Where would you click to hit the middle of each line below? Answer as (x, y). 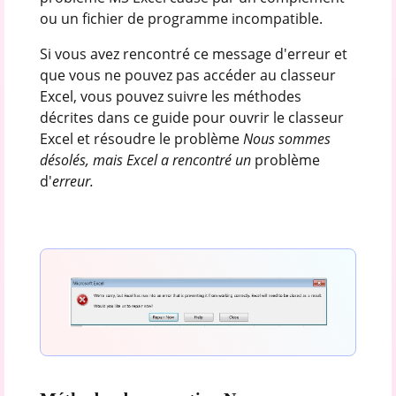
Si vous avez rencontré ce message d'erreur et (193, 53)
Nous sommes (286, 138)
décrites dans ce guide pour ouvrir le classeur (191, 117)
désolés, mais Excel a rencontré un (147, 160)
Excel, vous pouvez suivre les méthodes (170, 96)
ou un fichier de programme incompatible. (181, 18)
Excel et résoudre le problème (141, 138)
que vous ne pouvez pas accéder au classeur (187, 75)
